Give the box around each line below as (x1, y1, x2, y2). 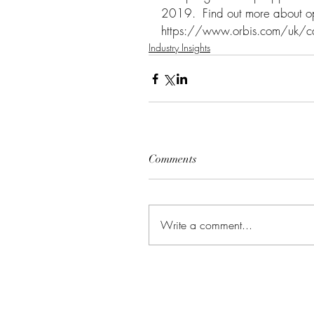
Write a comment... (161, 217, 252, 233)
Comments (149, 152, 197, 167)
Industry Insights (149, 41, 210, 55)
